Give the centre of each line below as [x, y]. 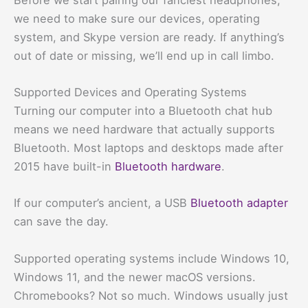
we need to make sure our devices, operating [137, 18]
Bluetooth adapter [239, 203]
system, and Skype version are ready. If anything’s [149, 37]
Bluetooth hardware [168, 167]
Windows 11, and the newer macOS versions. [135, 277]
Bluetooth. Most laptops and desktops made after [148, 148]
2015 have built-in [64, 167]
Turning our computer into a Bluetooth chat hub [143, 111]
